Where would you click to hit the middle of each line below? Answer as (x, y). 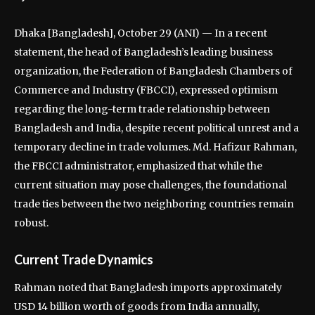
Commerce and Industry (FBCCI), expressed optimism (146, 90)
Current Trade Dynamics (84, 259)
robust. (31, 223)
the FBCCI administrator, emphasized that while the (138, 166)
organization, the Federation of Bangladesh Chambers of (153, 71)
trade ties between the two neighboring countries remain (154, 204)
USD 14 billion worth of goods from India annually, (137, 307)
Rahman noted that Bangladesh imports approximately (148, 288)
